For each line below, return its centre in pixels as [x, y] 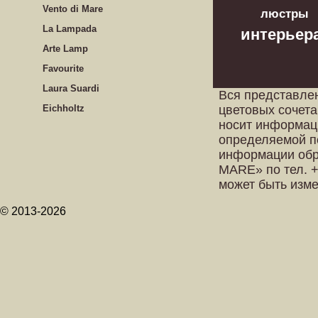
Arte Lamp [65, 49]
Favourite [63, 68]
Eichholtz [64, 108]
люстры [284, 14]
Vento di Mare [73, 9]
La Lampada [70, 29]
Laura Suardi [71, 88]
